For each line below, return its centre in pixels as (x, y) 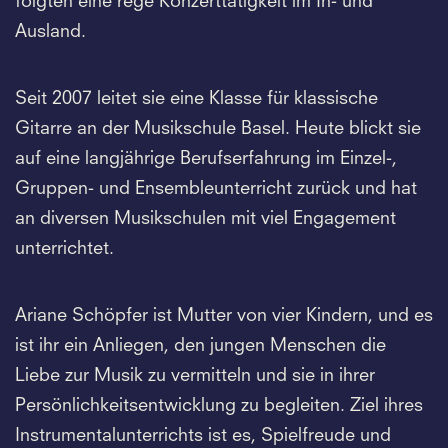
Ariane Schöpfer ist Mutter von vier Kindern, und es (224, 315)
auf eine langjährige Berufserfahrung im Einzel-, (206, 158)
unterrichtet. (64, 248)
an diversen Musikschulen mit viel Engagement (205, 218)
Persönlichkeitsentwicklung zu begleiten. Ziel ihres (219, 405)
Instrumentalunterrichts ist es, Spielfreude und (203, 435)
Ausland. (50, 31)
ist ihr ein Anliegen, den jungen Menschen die (200, 345)
